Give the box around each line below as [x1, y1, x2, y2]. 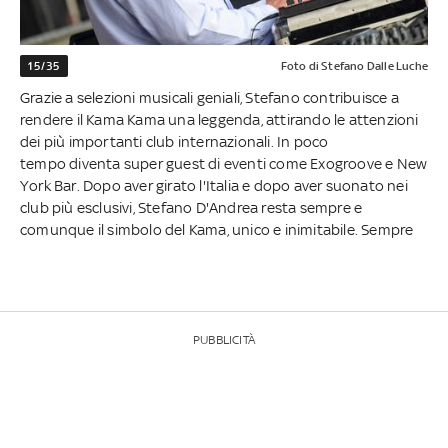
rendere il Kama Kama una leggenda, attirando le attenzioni [20, 111, 419, 129]
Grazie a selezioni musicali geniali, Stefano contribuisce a [20, 89, 399, 107]
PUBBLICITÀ [193, 333, 255, 348]
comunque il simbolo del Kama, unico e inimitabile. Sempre [20, 221, 414, 239]
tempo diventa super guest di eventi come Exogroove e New [20, 155, 428, 173]
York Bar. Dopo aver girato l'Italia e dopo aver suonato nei [20, 177, 408, 195]
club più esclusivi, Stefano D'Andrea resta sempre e [20, 199, 363, 217]
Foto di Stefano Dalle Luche [280, 59, 428, 74]
